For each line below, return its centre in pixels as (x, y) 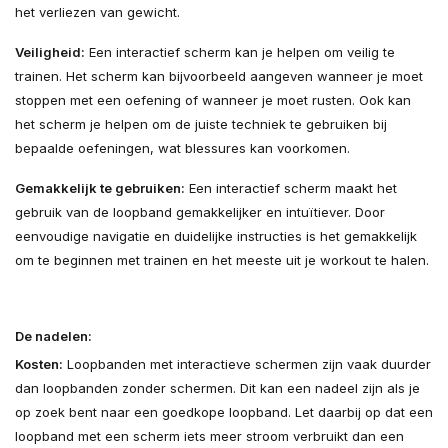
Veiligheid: (50, 52)
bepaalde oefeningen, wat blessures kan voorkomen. (182, 148)
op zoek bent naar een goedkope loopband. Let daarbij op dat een (224, 412)
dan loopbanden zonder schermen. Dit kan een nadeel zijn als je (217, 388)
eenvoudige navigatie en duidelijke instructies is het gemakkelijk (216, 236)
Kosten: (39, 364)
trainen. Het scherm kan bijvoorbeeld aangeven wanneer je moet (219, 76)
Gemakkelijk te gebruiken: (100, 188)
